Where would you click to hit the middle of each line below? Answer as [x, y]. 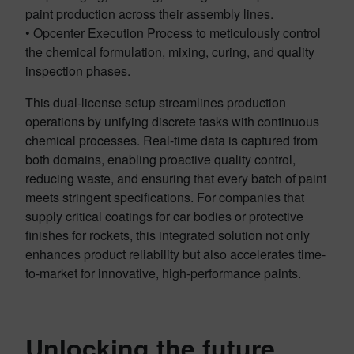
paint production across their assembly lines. [149, 13]
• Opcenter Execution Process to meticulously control [173, 32]
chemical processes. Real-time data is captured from [171, 140]
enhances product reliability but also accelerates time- [175, 254]
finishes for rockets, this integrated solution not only [168, 235]
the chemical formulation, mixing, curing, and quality [170, 51]
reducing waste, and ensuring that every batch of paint [176, 178]
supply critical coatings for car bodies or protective [164, 216]
